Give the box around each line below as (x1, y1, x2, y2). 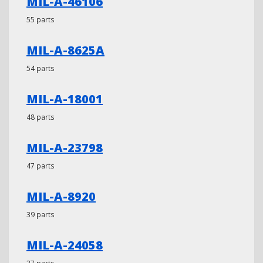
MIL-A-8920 (26, 188, 96, 204)
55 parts (26, 15, 55, 24)
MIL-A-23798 (26, 140, 103, 156)
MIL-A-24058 (26, 237, 103, 253)
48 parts (26, 112, 55, 122)
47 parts (26, 161, 55, 170)
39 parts (26, 210, 55, 219)
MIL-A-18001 (26, 91, 103, 107)
